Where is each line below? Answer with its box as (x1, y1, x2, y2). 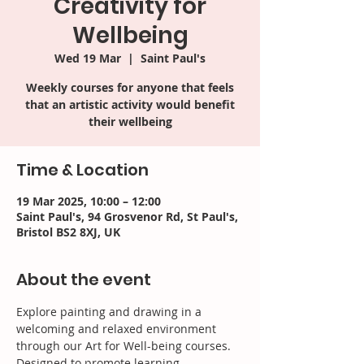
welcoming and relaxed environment (16, 321, 219, 336)
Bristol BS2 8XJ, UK (16, 224, 120, 240)
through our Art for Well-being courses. (16, 338, 234, 353)
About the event (16, 268, 151, 291)
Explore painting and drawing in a (16, 304, 205, 319)
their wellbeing (88, 114, 172, 129)
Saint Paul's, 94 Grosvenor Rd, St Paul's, (16, 209, 238, 224)
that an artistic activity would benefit (25, 97, 235, 112)
